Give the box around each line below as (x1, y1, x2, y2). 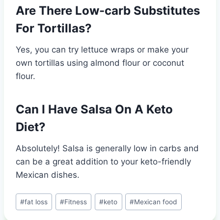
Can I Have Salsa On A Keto (16, 102, 173, 117)
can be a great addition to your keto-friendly (16, 157, 191, 167)
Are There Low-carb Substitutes (16, 3, 200, 18)
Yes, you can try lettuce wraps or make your (16, 45, 189, 55)
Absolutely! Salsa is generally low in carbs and (16, 143, 199, 154)
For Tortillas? (16, 21, 92, 36)
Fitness (64, 197, 87, 206)
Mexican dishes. (16, 170, 80, 180)
